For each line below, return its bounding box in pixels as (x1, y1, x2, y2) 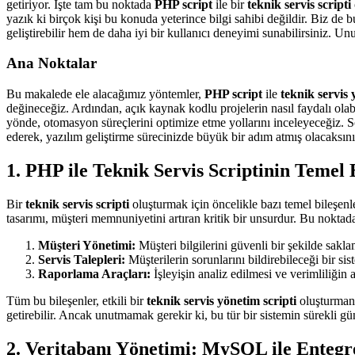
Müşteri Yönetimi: (38, 238, 136, 252)
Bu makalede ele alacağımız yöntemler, (6, 87, 204, 101)
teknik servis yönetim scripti (147, 293, 296, 307)
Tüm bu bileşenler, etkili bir (6, 293, 147, 307)
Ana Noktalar (6, 55, 97, 72)
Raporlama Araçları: (38, 266, 151, 281)
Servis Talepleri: (38, 252, 125, 266)
